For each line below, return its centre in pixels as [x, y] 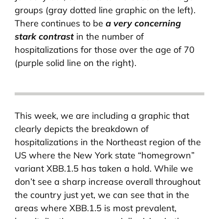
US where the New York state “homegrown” [105, 155]
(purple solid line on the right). [76, 63]
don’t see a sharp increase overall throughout [108, 182]
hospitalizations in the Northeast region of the [108, 142]
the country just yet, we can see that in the [102, 195]
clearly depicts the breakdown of [82, 129]
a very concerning [143, 23]
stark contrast [44, 36]
